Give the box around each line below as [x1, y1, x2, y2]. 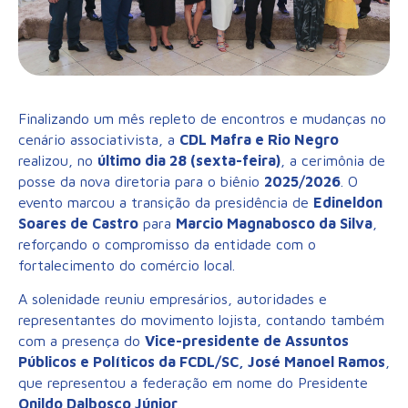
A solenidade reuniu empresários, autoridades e [18, 291, 327, 308]
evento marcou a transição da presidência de [18, 193, 313, 210]
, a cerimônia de [280, 151, 385, 168]
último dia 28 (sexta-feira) [97, 151, 280, 168]
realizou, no [18, 151, 97, 168]
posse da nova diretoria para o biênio [18, 172, 264, 189]
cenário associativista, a [18, 130, 179, 148]
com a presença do [18, 332, 145, 350]
